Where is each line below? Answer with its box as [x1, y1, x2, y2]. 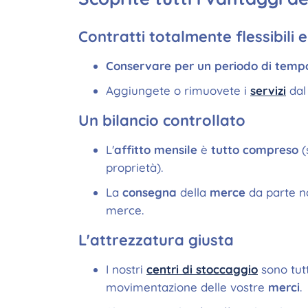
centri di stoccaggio [146, 262, 258, 276]
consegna [122, 185, 180, 199]
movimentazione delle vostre [106, 280, 268, 294]
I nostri [106, 262, 146, 276]
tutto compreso [211, 142, 298, 157]
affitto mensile [114, 142, 197, 157]
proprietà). [106, 160, 163, 175]
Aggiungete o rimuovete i [106, 83, 250, 98]
